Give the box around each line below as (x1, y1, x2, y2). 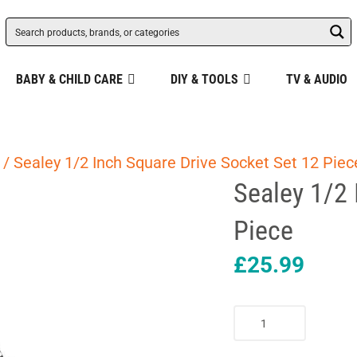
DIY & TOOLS (170, 72, 238, 87)
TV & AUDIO (285, 72, 347, 87)
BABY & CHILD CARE (15, 72, 123, 87)
